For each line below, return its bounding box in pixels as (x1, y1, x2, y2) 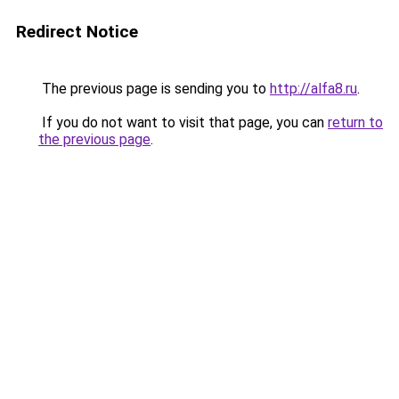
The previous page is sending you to (38, 80, 270, 97)
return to (328, 114, 383, 131)
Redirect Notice (16, 21, 138, 42)
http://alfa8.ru (270, 80, 357, 97)
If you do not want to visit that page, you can (38, 114, 328, 131)
